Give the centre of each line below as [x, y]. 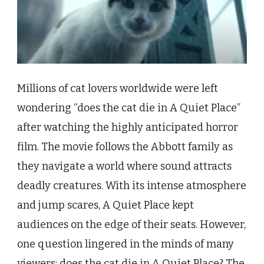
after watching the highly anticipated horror [128, 127]
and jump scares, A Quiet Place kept [105, 205]
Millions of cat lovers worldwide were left [118, 88]
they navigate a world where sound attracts [124, 166]
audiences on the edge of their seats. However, [131, 224]
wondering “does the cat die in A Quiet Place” [129, 108]
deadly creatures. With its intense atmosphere [132, 185]
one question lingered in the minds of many [126, 244]
